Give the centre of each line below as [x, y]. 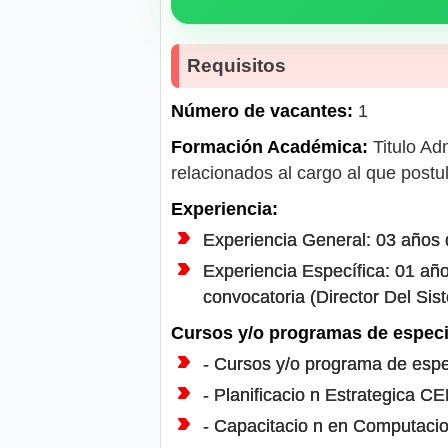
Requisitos [236, 65]
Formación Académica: [269, 146]
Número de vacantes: [262, 110]
